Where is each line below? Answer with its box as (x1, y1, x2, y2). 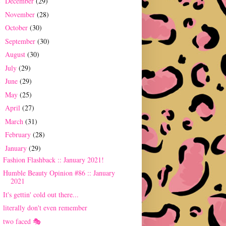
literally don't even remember (3, 203, 87, 213)
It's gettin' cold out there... (3, 189, 79, 199)
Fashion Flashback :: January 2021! (3, 154, 104, 164)
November (5, 9, 37, 19)
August (5, 49, 27, 60)
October (5, 23, 30, 33)
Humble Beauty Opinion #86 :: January (3, 168, 115, 178)
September (5, 36, 37, 46)
